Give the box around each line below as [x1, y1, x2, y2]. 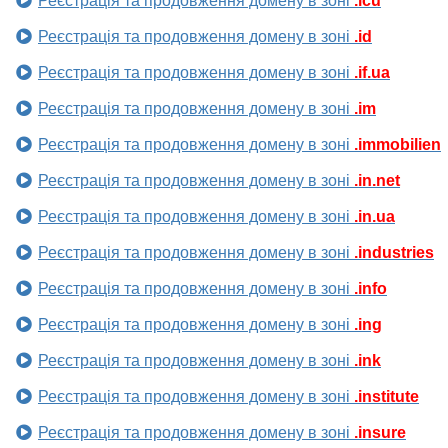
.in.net [354, 172, 400, 190]
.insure [354, 424, 406, 442]
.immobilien [354, 136, 441, 154]
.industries [354, 244, 434, 262]
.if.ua [354, 64, 390, 82]
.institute [354, 388, 419, 406]
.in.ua [354, 208, 395, 226]
